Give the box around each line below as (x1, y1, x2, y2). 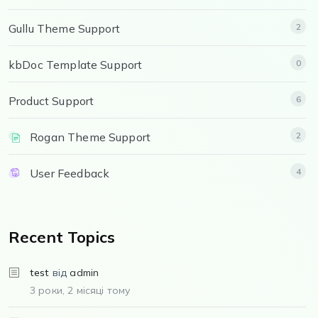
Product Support (9, 93, 94, 108)
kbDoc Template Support (9, 57, 143, 72)
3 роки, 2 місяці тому (30, 283, 131, 297)
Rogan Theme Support (30, 129, 151, 144)
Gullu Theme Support (9, 21, 120, 35)
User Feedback (30, 165, 110, 180)
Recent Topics (9, 226, 115, 247)
